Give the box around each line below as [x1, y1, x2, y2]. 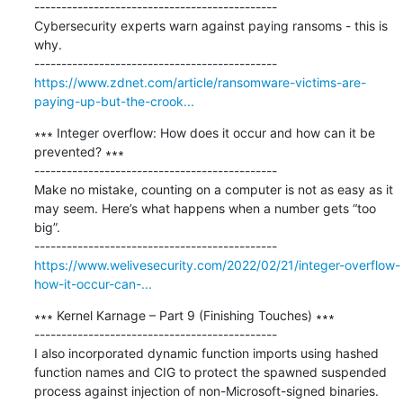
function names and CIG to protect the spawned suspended [33, 363, 387, 380]
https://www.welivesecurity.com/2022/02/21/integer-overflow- [33, 256, 400, 273]
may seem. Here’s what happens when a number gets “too [33, 200, 376, 216]
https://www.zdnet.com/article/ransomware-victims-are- [33, 74, 366, 90]
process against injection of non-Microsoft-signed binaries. [33, 382, 379, 399]
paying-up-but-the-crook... [33, 93, 194, 109]
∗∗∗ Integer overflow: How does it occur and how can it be [33, 124, 375, 140]
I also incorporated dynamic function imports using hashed [33, 345, 379, 361]
